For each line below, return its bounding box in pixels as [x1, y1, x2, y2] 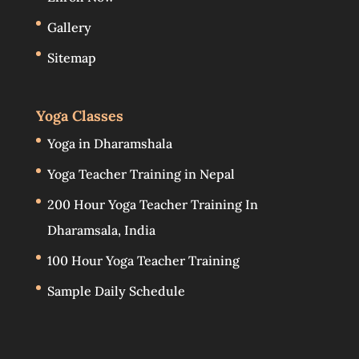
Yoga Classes [35, 107, 123, 126]
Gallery [46, 19, 91, 36]
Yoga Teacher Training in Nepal [46, 166, 235, 183]
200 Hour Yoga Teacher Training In [46, 196, 258, 213]
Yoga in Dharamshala [46, 135, 172, 152]
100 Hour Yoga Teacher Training [46, 252, 240, 269]
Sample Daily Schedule [46, 283, 185, 300]
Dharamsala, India [46, 222, 155, 239]
